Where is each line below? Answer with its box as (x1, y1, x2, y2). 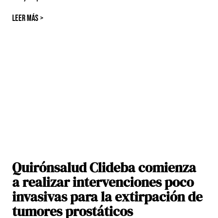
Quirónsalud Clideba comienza (12, 158, 196, 177)
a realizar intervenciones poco (12, 173, 194, 192)
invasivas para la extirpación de (12, 187, 202, 206)
